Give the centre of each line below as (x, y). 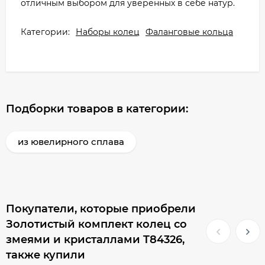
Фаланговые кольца (189, 32)
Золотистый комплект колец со (96, 224)
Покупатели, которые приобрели (101, 209)
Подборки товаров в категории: (97, 109)
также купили (46, 255)
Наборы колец (108, 32)
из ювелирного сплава (71, 142)
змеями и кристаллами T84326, (95, 240)
